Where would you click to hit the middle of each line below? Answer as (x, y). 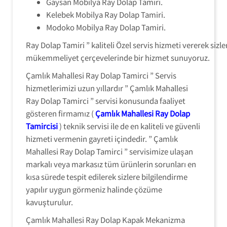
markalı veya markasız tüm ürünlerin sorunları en (111, 164)
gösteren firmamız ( (61, 113)
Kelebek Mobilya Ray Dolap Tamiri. (106, 14)
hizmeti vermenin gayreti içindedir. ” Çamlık (102, 139)
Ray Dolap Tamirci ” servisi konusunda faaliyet (106, 101)
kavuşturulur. (49, 202)
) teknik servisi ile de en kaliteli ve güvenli (129, 126)
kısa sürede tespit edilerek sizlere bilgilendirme (107, 177)
